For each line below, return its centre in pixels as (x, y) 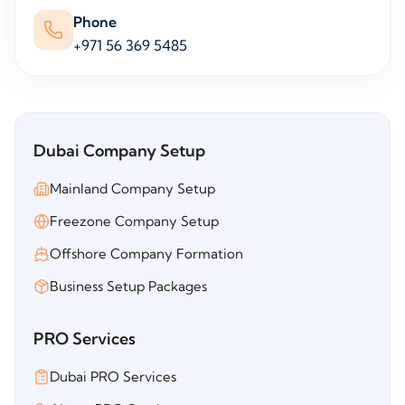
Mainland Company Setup (132, 189)
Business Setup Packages (128, 287)
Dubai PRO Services (113, 377)
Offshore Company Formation (146, 254)
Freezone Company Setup (134, 221)
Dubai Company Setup (119, 151)
